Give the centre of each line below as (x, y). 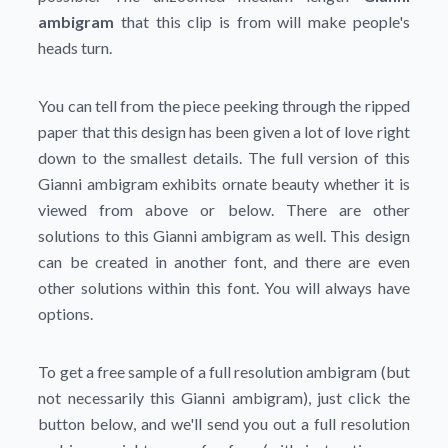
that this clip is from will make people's (262, 21)
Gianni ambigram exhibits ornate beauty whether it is (224, 183)
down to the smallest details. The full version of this (224, 157)
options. (66, 313)
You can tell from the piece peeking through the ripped (224, 105)
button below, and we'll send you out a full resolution (224, 423)
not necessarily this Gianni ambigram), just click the (224, 397)
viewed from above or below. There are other (224, 209)
